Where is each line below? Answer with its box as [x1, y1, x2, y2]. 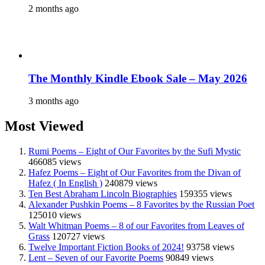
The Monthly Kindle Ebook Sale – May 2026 [28, 72, 247, 85]
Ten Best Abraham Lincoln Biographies [28, 189, 177, 199]
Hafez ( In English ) [28, 178, 102, 189]
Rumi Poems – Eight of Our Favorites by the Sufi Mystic [28, 146, 241, 157]
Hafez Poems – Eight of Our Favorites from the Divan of [28, 167, 241, 178]
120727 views [52, 231, 105, 242]
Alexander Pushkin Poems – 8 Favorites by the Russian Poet [28, 199, 254, 210]
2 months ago [28, 4, 79, 14]
